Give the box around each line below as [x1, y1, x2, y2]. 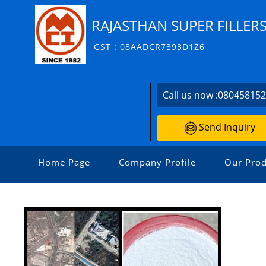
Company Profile [119, 156, 196, 168]
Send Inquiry [196, 121, 255, 134]
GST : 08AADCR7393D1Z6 [94, 40, 205, 52]
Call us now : [163, 88, 218, 102]
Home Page [38, 156, 90, 168]
